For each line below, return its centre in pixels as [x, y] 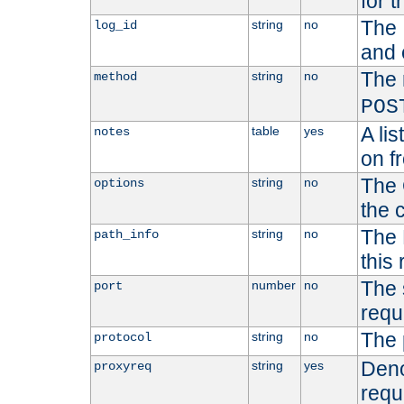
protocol [122, 338]
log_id [115, 26]
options [119, 184]
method [115, 77]
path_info [126, 235]
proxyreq [122, 367]
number [273, 285]
